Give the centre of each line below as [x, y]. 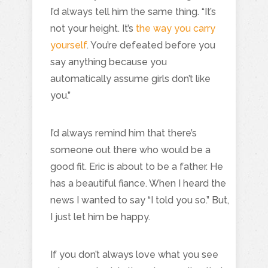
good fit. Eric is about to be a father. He [137, 166]
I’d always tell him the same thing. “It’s [133, 11]
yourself [68, 45]
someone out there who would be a [130, 150]
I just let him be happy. [100, 217]
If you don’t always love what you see [134, 254]
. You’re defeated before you [151, 45]
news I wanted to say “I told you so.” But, [140, 200]
